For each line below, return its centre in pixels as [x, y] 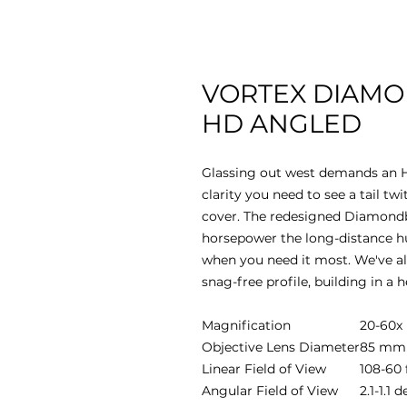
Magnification [246, 325]
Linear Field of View [264, 369]
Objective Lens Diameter [281, 347]
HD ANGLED [282, 124]
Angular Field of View [270, 391]
